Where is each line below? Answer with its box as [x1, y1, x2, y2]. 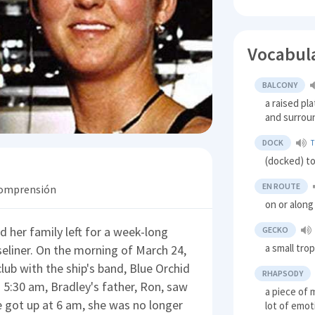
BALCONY [262, 79, 298, 91]
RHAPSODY [262, 268, 304, 279]
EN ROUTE [262, 181, 301, 192]
